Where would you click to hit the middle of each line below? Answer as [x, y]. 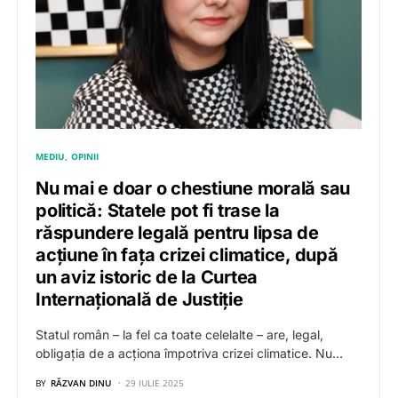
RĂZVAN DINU [81, 383]
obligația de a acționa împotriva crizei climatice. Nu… [189, 354]
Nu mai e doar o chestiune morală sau [193, 189]
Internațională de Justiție [139, 300]
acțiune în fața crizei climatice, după [187, 255]
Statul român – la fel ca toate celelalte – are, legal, [179, 335]
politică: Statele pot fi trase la [158, 211]
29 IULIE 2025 [155, 383]
